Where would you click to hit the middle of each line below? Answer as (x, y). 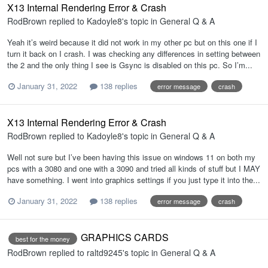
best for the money (43, 238)
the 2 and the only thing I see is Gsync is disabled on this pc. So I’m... (130, 65)
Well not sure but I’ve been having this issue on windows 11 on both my (131, 157)
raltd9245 (105, 252)
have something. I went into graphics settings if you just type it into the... (134, 180)
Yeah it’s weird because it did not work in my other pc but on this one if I (132, 42)
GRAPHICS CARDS (125, 237)
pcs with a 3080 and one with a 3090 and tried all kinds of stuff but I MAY (134, 169)
